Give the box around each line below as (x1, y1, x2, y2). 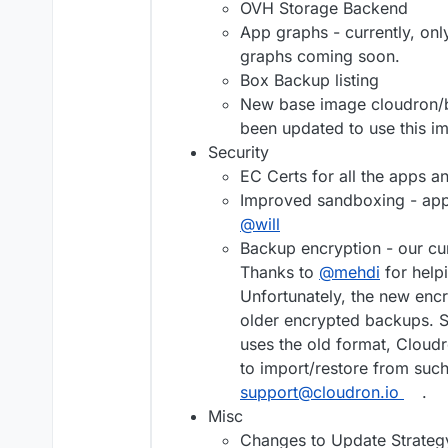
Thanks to (240, 262, 319, 283)
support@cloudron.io (240, 382, 399, 403)
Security (208, 142, 269, 163)
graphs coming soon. (240, 46, 400, 67)
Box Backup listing (240, 70, 379, 91)
